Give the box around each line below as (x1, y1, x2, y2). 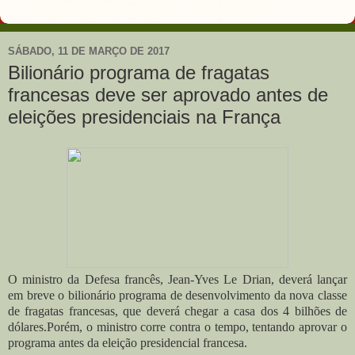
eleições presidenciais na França (8, 106, 281, 128)
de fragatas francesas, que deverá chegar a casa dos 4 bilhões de (8, 303, 347, 318)
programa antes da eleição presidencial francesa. (8, 335, 250, 349)
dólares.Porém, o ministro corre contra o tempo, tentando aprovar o (8, 319, 347, 334)
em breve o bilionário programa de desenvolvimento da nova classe (8, 288, 347, 302)
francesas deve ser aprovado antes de (8, 84, 328, 105)
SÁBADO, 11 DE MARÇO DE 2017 (8, 44, 170, 57)
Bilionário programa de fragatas (8, 62, 269, 83)
